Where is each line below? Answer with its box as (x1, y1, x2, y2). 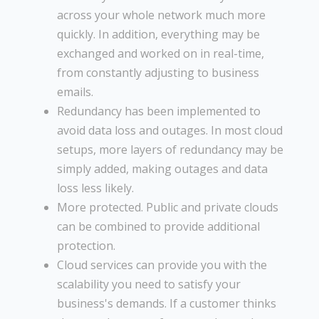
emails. (57, 83, 93, 100)
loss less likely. (57, 179, 134, 196)
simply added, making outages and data (57, 160, 268, 177)
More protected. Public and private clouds (57, 199, 278, 215)
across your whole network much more (57, 6, 266, 23)
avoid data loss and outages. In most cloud (57, 122, 283, 138)
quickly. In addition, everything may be (57, 26, 260, 42)
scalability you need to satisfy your (57, 276, 241, 292)
